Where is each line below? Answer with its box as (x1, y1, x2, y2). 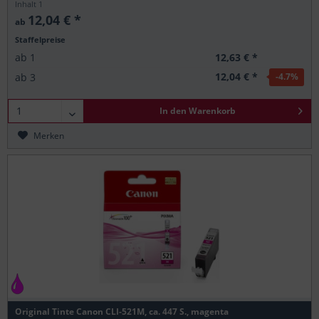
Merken (33, 129, 65, 142)
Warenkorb (188, 104, 236, 117)
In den (159, 104, 187, 117)
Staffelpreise (15, 33, 66, 45)
